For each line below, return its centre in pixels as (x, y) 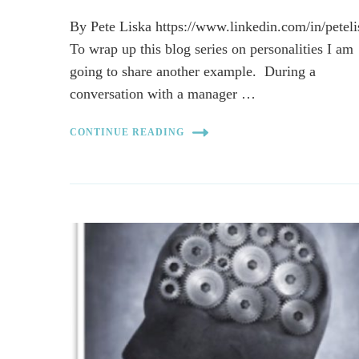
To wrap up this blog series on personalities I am (212, 48)
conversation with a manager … (163, 93)
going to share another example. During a (193, 71)
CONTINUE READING (127, 133)
